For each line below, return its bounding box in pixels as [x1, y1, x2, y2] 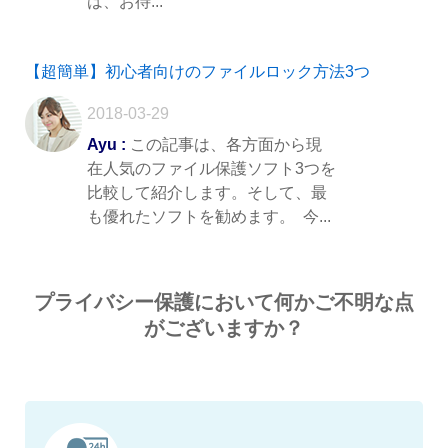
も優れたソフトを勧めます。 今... [87, 208, 331, 226]
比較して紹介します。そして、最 [87, 184, 327, 202]
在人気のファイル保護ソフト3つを [87, 160, 336, 178]
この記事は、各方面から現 [126, 136, 322, 154]
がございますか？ [144, 317, 304, 340]
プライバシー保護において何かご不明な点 [34, 291, 414, 314]
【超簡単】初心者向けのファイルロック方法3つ [25, 63, 370, 81]
